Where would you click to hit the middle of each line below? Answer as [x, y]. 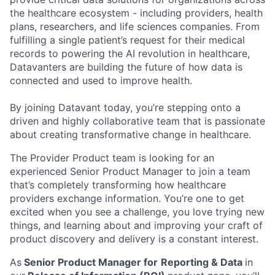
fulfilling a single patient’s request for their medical [127, 40]
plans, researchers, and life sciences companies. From [135, 26]
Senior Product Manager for [90, 262]
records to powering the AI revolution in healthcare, [130, 53]
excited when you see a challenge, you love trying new [137, 212]
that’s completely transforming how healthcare [118, 185]
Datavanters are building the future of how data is [126, 67]
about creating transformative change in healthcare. [130, 134]
